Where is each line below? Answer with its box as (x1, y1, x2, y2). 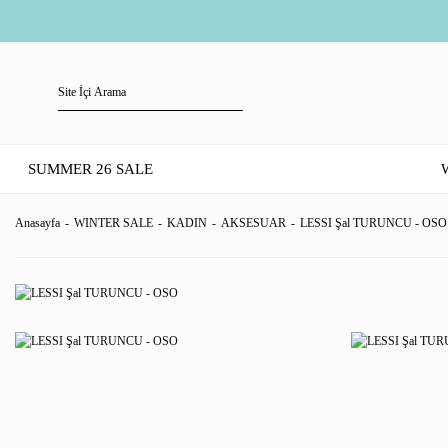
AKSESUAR (221, 216, 286, 230)
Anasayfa (15, 216, 60, 230)
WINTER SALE (74, 216, 153, 230)
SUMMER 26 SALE (28, 161, 153, 177)
